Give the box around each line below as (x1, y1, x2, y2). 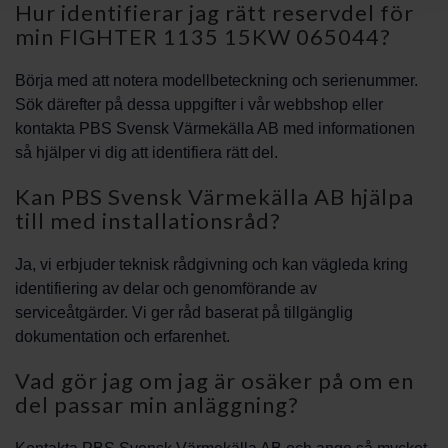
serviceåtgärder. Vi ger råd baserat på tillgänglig (15, 304, 353, 321)
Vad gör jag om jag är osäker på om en (15, 367, 414, 394)
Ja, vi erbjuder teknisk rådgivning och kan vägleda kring (15, 256, 408, 273)
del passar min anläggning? (15, 391, 299, 418)
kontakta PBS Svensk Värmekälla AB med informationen (15, 120, 415, 137)
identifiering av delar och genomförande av (15, 280, 317, 297)
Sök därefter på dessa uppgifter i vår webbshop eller (15, 96, 383, 113)
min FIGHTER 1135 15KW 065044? (15, 23, 391, 50)
